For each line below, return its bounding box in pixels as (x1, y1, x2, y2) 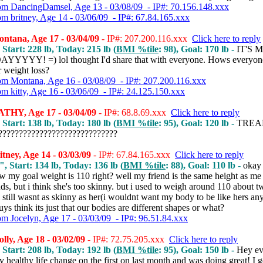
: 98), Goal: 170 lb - (159, 44, 237, 54)
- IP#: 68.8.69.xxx (96, 107, 171, 117)
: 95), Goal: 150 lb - (159, 245, 237, 255)
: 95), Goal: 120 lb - (159, 118, 237, 128)
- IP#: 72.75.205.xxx (85, 234, 169, 244)
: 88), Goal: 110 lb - (166, 160, 243, 170)
